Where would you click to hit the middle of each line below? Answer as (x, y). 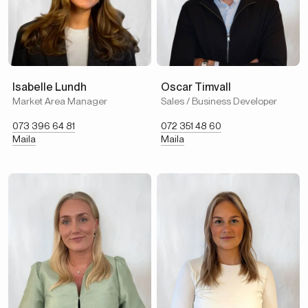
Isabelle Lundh (49, 87)
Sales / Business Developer (219, 101)
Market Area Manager (60, 101)
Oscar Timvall (196, 87)
